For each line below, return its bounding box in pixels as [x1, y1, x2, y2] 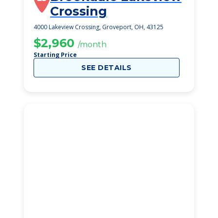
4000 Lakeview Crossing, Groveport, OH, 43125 [34, 23, 163, 31]
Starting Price [34, 51, 77, 59]
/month [78, 40, 107, 49]
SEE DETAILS [81, 63, 132, 72]
